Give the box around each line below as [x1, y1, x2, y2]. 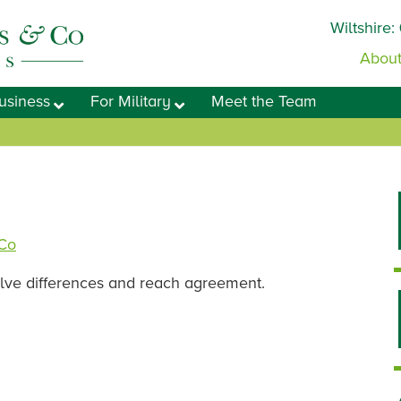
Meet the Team [211, 91, 318, 111]
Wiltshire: [330, 18, 399, 38]
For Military [90, 91, 172, 111]
